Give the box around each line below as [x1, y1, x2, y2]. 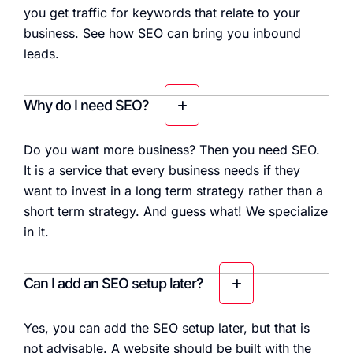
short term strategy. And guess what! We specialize [24, 203, 328, 220]
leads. [24, 46, 59, 62]
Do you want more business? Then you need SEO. [24, 142, 320, 158]
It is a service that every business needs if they [24, 162, 300, 179]
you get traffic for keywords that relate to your [24, 5, 300, 21]
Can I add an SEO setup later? [24, 275, 203, 292]
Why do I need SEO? [24, 97, 149, 114]
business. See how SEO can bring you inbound [24, 25, 301, 42]
